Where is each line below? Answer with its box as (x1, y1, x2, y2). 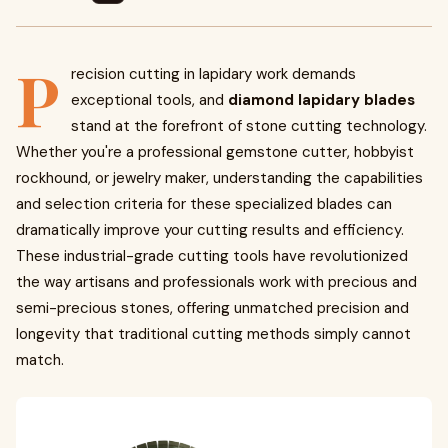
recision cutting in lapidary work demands (71, 64, 356, 84)
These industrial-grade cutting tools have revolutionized (16, 246, 408, 266)
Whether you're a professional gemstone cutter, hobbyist (16, 142, 414, 162)
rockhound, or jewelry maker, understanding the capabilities (16, 168, 423, 188)
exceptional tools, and (71, 90, 228, 110)
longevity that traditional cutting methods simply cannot (16, 324, 411, 344)
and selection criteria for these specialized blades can (16, 194, 392, 214)
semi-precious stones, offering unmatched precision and (16, 298, 409, 318)
